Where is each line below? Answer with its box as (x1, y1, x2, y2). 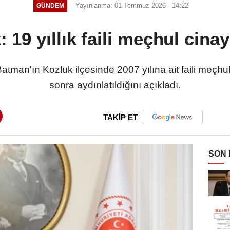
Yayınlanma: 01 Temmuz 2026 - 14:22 (75, 1, 188, 9)
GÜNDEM (36, 2, 64, 9)
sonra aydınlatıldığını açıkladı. (49, 79, 181, 90)
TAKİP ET (103, 112, 138, 122)
